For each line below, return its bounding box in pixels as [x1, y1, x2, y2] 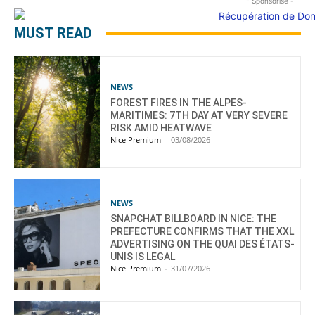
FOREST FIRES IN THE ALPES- [110, 96, 247, 108]
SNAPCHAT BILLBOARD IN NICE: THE [110, 212, 277, 224]
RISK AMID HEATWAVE [110, 122, 212, 134]
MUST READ [14, 25, 92, 42]
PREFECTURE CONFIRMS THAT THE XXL [110, 225, 295, 237]
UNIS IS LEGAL [110, 250, 176, 262]
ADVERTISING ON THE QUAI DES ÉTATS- [110, 238, 295, 250]
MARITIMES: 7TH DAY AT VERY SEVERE [110, 109, 288, 121]
